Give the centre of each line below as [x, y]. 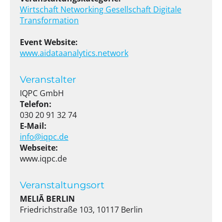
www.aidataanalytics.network [74, 53]
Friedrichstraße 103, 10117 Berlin [81, 210]
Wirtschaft [40, 9]
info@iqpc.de [44, 137]
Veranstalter [48, 79]
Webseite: [39, 148]
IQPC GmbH [42, 93]
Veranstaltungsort [62, 185]
